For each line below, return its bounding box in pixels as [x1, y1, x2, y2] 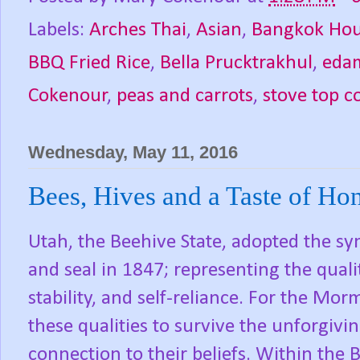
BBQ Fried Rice [28, 52, 150, 73]
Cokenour [28, 85, 108, 106]
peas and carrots [117, 85, 253, 106]
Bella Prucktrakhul [160, 52, 313, 73]
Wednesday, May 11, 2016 [28, 141, 238, 162]
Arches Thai [89, 19, 186, 40]
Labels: [28, 19, 89, 40]
